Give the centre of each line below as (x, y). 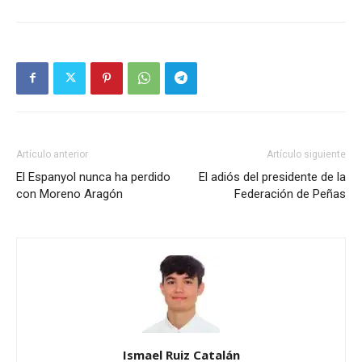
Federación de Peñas (290, 194)
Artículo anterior (52, 154)
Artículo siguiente (306, 154)
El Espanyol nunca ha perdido (93, 177)
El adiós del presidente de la (272, 177)
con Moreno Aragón (69, 194)
